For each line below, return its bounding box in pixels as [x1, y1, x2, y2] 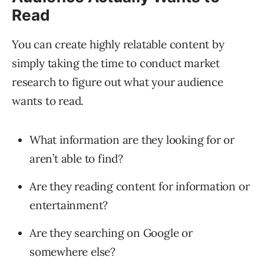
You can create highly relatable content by [12, 37, 225, 52]
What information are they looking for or [29, 133, 235, 147]
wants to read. [12, 94, 84, 108]
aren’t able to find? [29, 151, 124, 166]
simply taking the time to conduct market [12, 56, 220, 71]
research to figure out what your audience [12, 75, 223, 90]
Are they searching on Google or [29, 226, 193, 240]
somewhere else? [29, 245, 116, 259]
